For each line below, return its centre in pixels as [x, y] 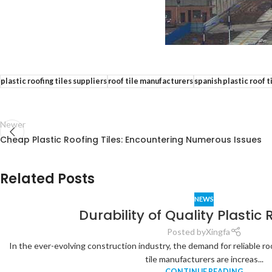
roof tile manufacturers [151, 81]
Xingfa [218, 231]
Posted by [186, 231]
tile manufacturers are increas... [204, 259]
